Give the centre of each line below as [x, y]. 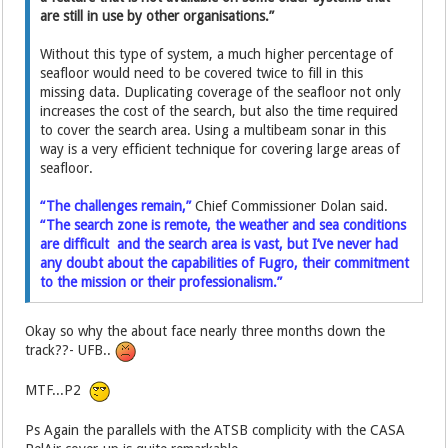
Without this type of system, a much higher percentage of [217, 54]
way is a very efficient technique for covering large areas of [220, 149]
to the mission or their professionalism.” [161, 282]
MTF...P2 [57, 390]
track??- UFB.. [70, 350]
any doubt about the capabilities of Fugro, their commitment [225, 263]
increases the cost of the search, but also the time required [219, 111]
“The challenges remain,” [116, 206]
